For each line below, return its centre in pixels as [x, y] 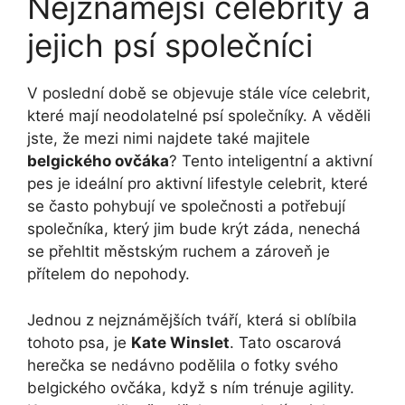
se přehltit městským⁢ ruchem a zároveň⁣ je [179, 252]
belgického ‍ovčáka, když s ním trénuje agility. [191, 387]
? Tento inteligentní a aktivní [271, 161]
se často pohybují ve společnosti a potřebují [186, 207]
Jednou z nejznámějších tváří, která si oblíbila [192, 320]
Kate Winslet [180, 342]
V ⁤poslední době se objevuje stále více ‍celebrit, [199, 94]
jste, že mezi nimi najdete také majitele [169, 139]
